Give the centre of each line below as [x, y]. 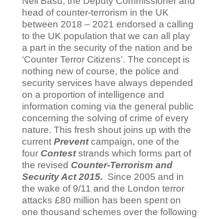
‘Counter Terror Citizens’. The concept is [106, 60]
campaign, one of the [134, 142]
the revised [46, 165]
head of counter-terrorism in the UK [95, 13]
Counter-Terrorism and [121, 165]
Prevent [71, 142]
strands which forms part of [133, 153]
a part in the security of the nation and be [107, 48]
